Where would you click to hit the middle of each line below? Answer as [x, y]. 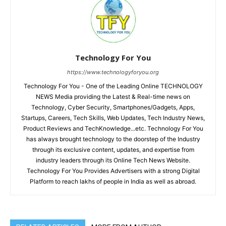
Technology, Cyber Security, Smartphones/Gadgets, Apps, [113, 107]
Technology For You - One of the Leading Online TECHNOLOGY [113, 86]
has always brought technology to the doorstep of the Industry [113, 139]
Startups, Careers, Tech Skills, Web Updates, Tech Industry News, [113, 118]
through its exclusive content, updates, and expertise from [113, 150]
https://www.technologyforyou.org [113, 72]
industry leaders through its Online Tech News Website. [113, 160]
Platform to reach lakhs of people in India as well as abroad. [113, 181]
